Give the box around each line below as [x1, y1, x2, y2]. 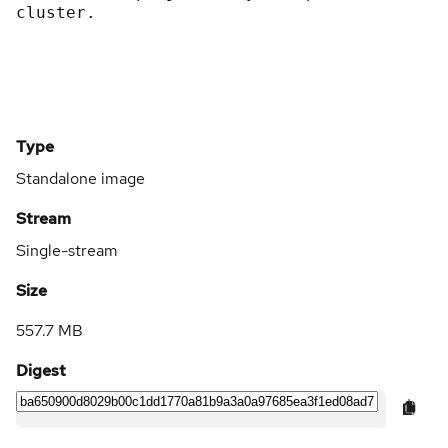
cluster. [16, 2, 96, 22]
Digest [16, 359, 66, 381]
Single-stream [16, 239, 118, 261]
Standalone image [16, 167, 145, 189]
